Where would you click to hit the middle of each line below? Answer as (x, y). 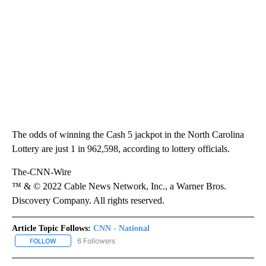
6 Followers (96, 240)
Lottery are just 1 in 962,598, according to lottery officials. (121, 148)
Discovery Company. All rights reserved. (88, 200)
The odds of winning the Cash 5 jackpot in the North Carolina (128, 134)
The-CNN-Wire (42, 172)
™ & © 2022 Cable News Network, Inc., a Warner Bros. (119, 186)
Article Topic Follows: (51, 228)
